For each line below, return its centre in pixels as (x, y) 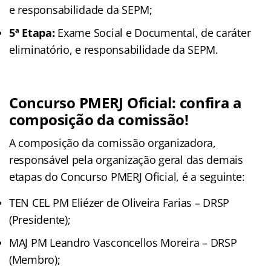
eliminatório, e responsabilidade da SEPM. (114, 49)
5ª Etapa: (32, 32)
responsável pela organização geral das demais (126, 159)
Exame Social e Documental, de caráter (153, 32)
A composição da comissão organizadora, (113, 142)
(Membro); (35, 259)
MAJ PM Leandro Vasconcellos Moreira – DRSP (123, 242)
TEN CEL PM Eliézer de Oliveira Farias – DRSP (119, 202)
